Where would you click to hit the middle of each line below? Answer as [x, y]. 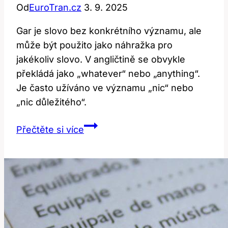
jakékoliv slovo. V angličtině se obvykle [101, 60]
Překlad [100, 182]
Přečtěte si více [50, 130]
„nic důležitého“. [51, 102]
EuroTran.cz [55, 8]
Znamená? [106, 168]
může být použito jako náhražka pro [94, 45]
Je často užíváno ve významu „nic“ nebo [105, 88]
